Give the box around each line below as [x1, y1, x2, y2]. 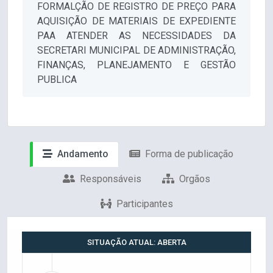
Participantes [113, 198, 173, 210]
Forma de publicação [142, 148, 233, 160]
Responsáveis [77, 173, 141, 185]
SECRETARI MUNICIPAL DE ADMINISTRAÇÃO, [37, 44, 236, 57]
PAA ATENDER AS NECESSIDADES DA [37, 30, 236, 42]
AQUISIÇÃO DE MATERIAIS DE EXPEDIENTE [37, 15, 236, 27]
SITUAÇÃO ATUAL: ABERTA [87, 238, 186, 247]
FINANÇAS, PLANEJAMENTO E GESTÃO [37, 59, 236, 71]
